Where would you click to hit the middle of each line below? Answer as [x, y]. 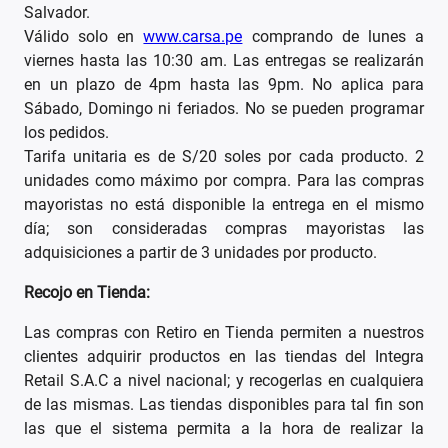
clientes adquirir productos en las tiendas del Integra [224, 357]
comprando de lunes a [333, 37]
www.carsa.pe [193, 37]
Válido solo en [84, 37]
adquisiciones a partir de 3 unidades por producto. [200, 253]
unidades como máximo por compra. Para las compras [224, 181]
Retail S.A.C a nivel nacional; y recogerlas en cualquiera [224, 381]
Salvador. [57, 13]
